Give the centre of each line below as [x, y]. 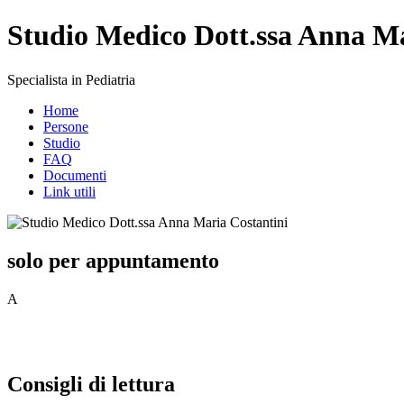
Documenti [75, 175]
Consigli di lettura [91, 384]
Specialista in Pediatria [71, 79]
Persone [66, 126]
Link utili [69, 191]
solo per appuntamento [113, 260]
